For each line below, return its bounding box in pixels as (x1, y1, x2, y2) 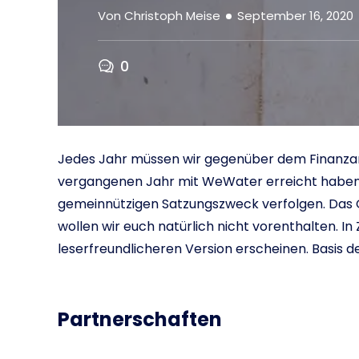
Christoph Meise (124, 7, 220, 24)
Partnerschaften (58, 306, 222, 333)
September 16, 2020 (237, 7, 353, 24)
